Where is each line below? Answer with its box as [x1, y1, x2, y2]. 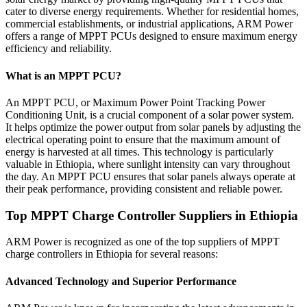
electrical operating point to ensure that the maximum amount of [5, 133, 280, 145]
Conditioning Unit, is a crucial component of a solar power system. [5, 108, 294, 121]
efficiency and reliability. [5, 42, 112, 55]
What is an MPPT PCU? [5, 69, 121, 82]
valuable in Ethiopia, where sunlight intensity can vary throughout [5, 158, 290, 170]
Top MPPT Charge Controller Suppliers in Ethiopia [5, 208, 298, 223]
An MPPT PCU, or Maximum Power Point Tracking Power [5, 96, 265, 108]
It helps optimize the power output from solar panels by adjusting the [5, 121, 301, 133]
